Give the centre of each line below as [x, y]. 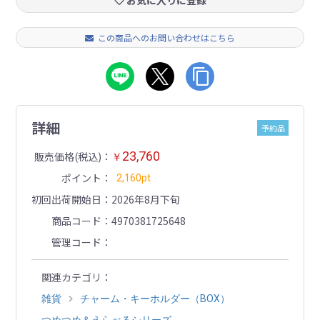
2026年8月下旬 [145, 199]
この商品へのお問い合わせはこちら [166, 38]
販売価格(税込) [67, 156]
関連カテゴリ [71, 277]
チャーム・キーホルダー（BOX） [155, 298]
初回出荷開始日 [66, 199]
